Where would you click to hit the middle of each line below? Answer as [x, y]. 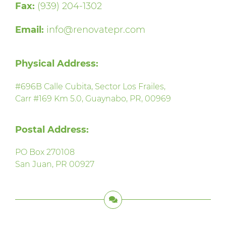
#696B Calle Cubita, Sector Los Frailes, [90, 86]
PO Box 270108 [45, 152]
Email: [30, 30]
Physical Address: [57, 63]
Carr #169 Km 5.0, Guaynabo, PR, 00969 [93, 98]
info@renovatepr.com [95, 30]
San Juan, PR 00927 [55, 164]
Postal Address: [52, 129]
